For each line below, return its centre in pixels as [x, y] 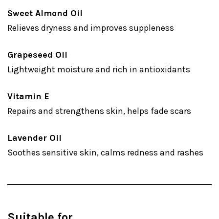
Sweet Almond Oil [45, 13]
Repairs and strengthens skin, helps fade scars [99, 111]
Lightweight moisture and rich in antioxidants [99, 69]
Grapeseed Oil [37, 55]
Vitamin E [28, 96]
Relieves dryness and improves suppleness [91, 28]
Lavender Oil [34, 138]
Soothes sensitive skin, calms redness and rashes [105, 153]
